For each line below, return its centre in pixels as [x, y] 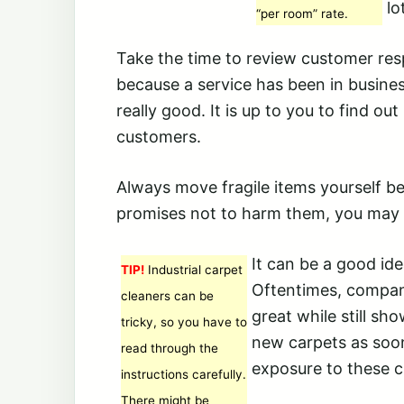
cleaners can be [167, 296]
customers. [159, 137]
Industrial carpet [193, 270]
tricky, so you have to [184, 322]
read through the [170, 348]
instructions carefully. [184, 374]
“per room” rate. [302, 14]
